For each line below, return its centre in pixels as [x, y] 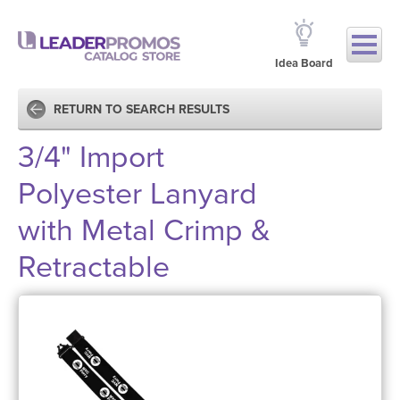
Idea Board [304, 63]
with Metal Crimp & [144, 231]
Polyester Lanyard [137, 194]
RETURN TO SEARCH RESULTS [142, 109]
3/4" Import [91, 158]
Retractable [94, 267]
